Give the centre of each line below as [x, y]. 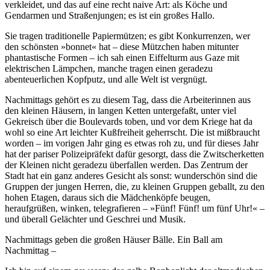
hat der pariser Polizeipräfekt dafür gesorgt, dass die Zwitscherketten [134, 154]
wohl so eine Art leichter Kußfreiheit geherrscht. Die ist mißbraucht [132, 132]
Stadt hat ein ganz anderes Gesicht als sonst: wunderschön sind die [131, 175]
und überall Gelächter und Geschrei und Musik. [95, 219]
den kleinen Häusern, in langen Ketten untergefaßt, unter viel [121, 110]
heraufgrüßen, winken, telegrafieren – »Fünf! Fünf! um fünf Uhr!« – [135, 208]
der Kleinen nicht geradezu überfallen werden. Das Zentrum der [126, 165]
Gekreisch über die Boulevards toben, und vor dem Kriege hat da [129, 121]
